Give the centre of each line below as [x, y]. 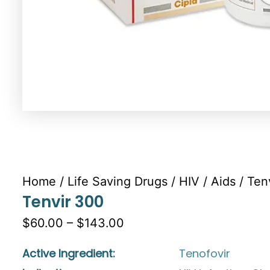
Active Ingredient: [69, 253]
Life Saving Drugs [118, 181]
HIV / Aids [207, 181]
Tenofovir [205, 253]
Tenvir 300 [63, 202]
